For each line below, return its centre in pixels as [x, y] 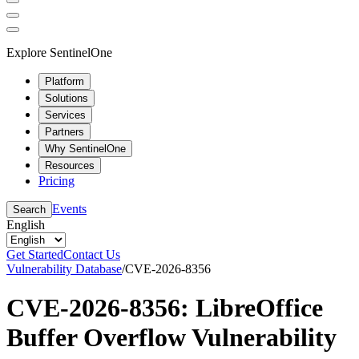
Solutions [67, 98]
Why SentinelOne [85, 148]
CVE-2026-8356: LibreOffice [165, 307]
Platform [65, 81]
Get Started [35, 254]
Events [69, 208]
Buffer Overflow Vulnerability [171, 337]
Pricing [56, 180]
